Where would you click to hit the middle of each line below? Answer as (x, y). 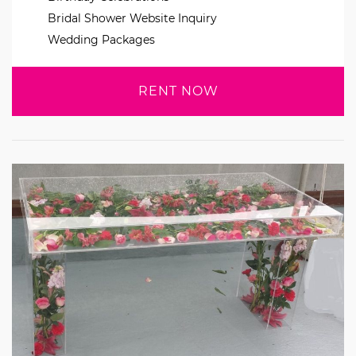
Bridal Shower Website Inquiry (132, 18)
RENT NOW (178, 91)
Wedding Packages (101, 40)
